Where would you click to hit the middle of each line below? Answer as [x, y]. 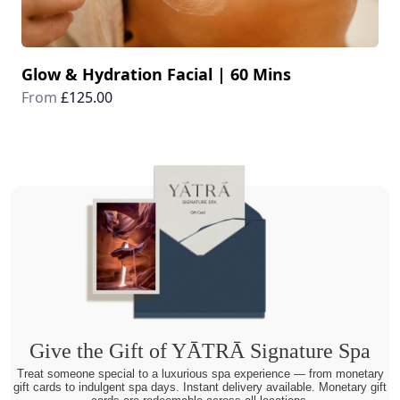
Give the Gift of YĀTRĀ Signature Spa [200, 351]
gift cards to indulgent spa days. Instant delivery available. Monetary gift [200, 387]
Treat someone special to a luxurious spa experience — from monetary [200, 374]
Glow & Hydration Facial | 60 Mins [156, 74]
